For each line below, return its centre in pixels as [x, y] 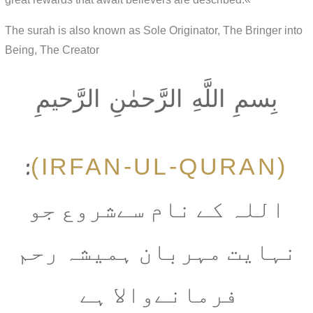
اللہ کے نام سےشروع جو [156, 211]
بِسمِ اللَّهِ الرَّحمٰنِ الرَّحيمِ [156, 99]
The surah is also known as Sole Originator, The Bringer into [154, 30]
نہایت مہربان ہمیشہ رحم [156, 253]
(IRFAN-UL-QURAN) [283, 167]
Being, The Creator [52, 50]
